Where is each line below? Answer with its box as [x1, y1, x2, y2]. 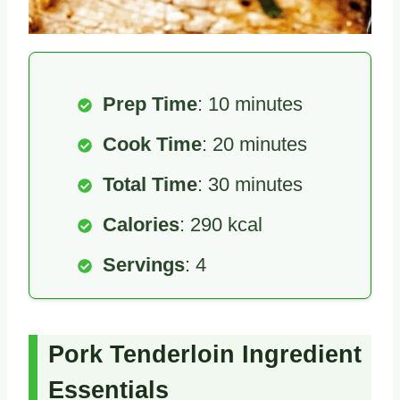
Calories [103, 212, 179, 236]
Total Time [103, 172, 197, 196]
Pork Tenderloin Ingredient [48, 341, 362, 369]
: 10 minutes [197, 92, 303, 115]
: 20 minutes [202, 132, 307, 155]
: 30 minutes [197, 172, 303, 196]
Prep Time [103, 92, 197, 115]
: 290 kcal [179, 212, 262, 236]
